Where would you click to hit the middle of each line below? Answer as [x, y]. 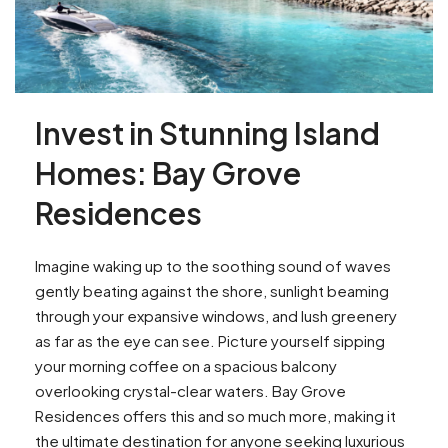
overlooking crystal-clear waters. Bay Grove [190, 391]
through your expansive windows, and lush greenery [216, 316]
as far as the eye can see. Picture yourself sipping [210, 341]
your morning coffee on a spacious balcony [186, 366]
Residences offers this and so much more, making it [215, 416]
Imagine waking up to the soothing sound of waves [213, 266]
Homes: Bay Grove [168, 173]
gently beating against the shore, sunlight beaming [212, 291]
